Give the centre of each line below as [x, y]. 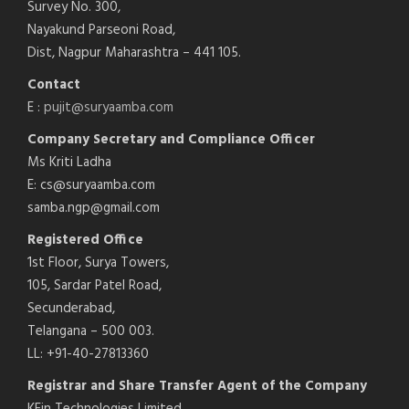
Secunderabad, [71, 308]
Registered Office [85, 240]
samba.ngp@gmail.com [94, 208]
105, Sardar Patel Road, [94, 285]
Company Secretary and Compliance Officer [171, 139]
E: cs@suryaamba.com [91, 185]
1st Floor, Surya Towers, [98, 262]
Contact [54, 84]
